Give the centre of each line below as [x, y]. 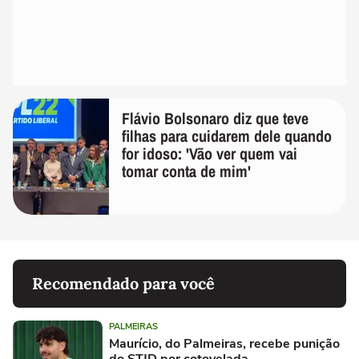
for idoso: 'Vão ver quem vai [210, 154]
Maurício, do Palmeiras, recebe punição [224, 344]
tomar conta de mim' [186, 171]
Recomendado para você [123, 284]
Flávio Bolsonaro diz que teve [215, 119]
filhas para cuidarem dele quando [227, 136]
